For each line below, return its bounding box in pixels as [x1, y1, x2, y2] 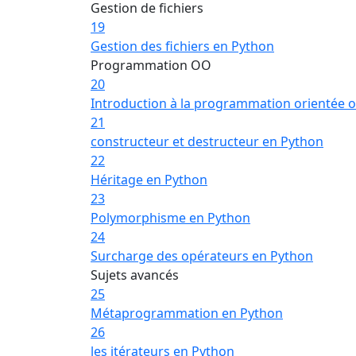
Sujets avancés [91, 266, 179, 284]
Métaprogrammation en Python [91, 304, 283, 322]
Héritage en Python [91, 171, 207, 188]
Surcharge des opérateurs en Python [91, 247, 313, 265]
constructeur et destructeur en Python [91, 133, 323, 150]
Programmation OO [91, 56, 211, 74]
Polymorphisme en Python [91, 209, 250, 226]
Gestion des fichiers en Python [91, 37, 274, 55]
